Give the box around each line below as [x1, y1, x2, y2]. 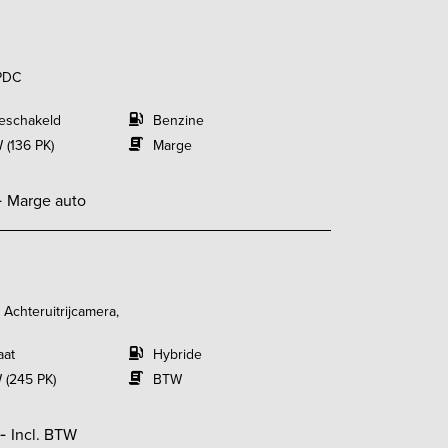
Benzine [152, 110, 204, 131]
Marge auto [6, 189, 86, 212]
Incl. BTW [10, 423, 77, 446]
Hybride [152, 344, 202, 365]
